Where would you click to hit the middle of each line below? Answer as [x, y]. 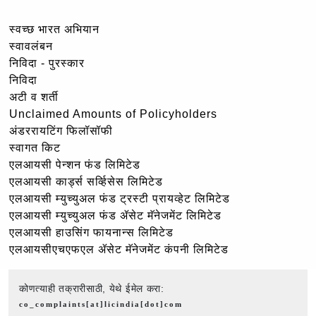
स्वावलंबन [31, 46]
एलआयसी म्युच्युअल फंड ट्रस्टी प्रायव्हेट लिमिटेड [120, 198]
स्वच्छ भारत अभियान [54, 29]
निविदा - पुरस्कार [47, 63]
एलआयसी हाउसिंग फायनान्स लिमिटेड [91, 232]
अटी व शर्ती [34, 97]
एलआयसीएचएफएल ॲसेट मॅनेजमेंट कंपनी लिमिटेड [119, 249]
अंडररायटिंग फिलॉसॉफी [61, 130]
